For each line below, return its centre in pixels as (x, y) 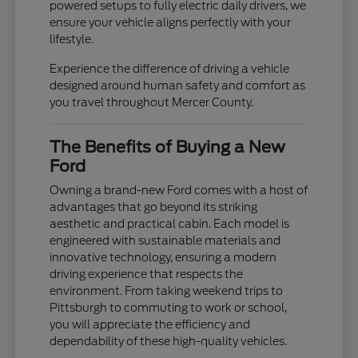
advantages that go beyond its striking (154, 207)
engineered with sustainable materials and (165, 240)
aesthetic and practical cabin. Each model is (170, 223)
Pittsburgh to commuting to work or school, (169, 307)
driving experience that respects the (147, 274)
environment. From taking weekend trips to (167, 290)
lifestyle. (72, 39)
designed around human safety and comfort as (178, 85)
